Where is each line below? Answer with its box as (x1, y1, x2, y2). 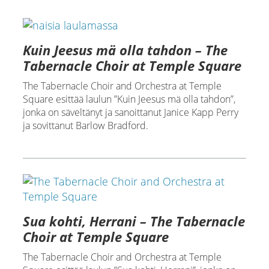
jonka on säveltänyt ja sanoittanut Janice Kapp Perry (22, 105, 238, 119)
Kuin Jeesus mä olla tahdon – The (22, 40, 228, 59)
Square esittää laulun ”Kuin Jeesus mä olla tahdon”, (22, 92, 235, 106)
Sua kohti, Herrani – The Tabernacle (22, 211, 245, 230)
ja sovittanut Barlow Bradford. (22, 118, 148, 132)
